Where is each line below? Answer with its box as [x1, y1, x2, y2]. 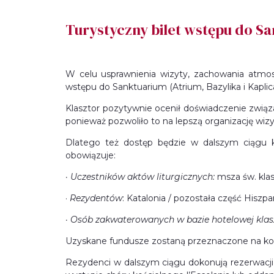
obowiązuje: [65, 150, 116, 161]
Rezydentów [70, 193, 122, 204]
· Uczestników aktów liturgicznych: [65, 171, 215, 182]
